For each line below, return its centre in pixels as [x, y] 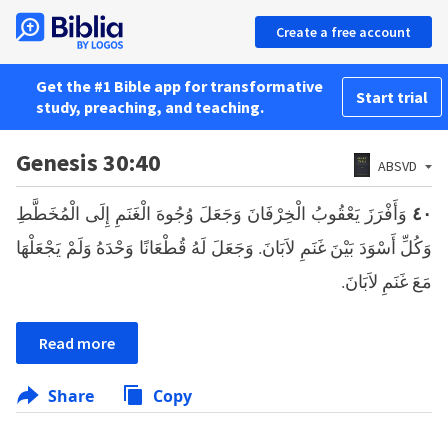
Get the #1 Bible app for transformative [179, 86]
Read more [77, 343]
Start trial [392, 97]
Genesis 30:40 [88, 162]
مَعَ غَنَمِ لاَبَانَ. [386, 281]
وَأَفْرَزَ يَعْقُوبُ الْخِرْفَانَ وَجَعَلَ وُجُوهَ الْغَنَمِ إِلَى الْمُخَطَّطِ [211, 213]
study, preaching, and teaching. [150, 107]
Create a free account [343, 32]
